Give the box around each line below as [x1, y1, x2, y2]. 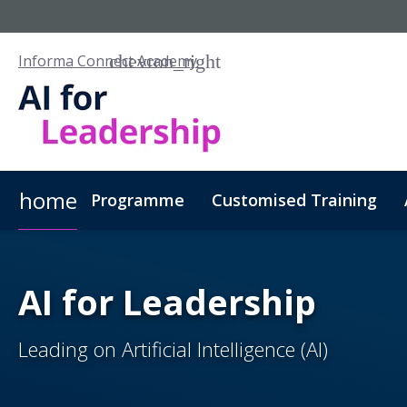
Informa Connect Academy [18, 51, 197, 71]
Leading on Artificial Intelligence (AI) [18, 335, 328, 362]
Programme [91, 188, 184, 211]
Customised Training [212, 188, 377, 211]
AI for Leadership [18, 278, 316, 325]
